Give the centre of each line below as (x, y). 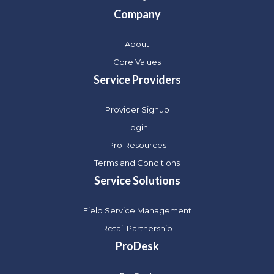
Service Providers (137, 79)
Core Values (137, 61)
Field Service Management (137, 210)
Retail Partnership (137, 228)
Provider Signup (137, 109)
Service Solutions (137, 180)
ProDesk (137, 246)
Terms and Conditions (137, 162)
